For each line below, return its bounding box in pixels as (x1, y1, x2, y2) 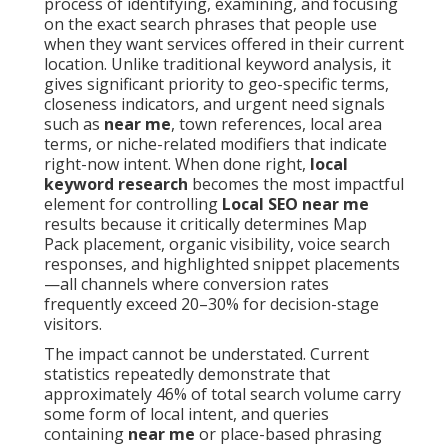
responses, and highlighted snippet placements (44, 253, 400, 276)
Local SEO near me (222, 193, 369, 216)
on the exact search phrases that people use (44, 13, 377, 36)
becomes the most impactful (188, 173, 404, 196)
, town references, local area (171, 113, 382, 136)
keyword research (44, 173, 188, 196)
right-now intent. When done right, (44, 153, 310, 176)
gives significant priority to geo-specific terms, (44, 73, 389, 96)
